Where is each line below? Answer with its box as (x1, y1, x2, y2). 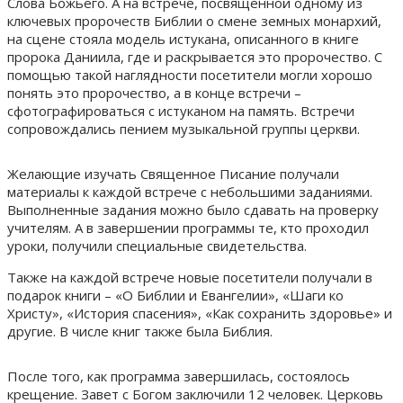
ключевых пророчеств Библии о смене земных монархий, (7, 11, 381, 30)
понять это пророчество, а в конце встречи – (7, 83, 301, 102)
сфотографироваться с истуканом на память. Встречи (7, 101, 354, 120)
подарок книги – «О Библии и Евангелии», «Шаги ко (7, 285, 344, 304)
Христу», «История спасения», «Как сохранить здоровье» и (7, 303, 392, 322)
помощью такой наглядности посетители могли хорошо (7, 65, 372, 84)
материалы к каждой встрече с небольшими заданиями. (7, 182, 372, 201)
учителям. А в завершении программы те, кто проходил (7, 218, 369, 237)
